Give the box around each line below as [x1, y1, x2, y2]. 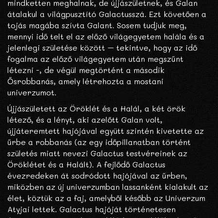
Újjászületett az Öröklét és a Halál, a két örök [7, 103, 185, 114]
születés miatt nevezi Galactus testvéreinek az [7, 148, 187, 159]
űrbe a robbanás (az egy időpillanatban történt [7, 137, 191, 147]
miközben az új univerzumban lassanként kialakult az [7, 182, 208, 192]
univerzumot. [7, 87, 56, 98]
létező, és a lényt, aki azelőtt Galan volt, [7, 114, 163, 125]
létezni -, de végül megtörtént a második [7, 65, 164, 75]
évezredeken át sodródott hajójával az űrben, [7, 170, 187, 181]
